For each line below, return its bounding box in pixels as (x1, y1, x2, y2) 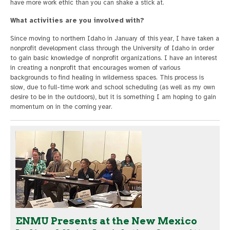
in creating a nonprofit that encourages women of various (10, 64, 180, 72)
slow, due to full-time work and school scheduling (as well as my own (10, 83, 215, 91)
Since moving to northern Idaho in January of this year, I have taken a (10, 34, 219, 43)
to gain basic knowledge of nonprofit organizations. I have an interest (10, 54, 217, 62)
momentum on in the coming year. (10, 103, 112, 111)
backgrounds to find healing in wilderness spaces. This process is (10, 73, 204, 82)
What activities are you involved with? (10, 16, 144, 25)
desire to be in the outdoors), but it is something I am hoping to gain (10, 93, 216, 101)
